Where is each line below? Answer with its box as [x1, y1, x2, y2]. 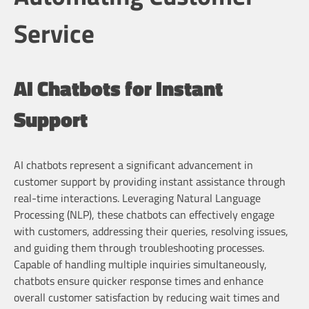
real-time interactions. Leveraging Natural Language [14, 189, 261, 206]
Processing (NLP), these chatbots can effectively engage [14, 206, 275, 223]
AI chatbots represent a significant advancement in [14, 156, 253, 173]
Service [14, 13, 94, 52]
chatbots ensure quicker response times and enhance [14, 272, 263, 289]
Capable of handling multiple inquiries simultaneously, [14, 255, 267, 272]
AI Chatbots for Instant [14, 72, 223, 105]
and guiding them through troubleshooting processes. [14, 239, 264, 256]
